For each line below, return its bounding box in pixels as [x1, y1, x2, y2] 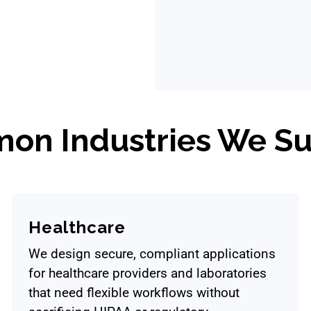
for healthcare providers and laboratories [28, 265, 267, 282]
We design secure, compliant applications [28, 246, 276, 262]
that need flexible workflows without [28, 285, 239, 301]
